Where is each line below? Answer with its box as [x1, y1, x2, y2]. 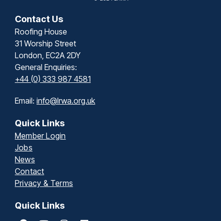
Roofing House [15, 26, 67, 37]
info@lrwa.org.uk [37, 95, 95, 106]
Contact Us [15, 13, 63, 24]
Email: [15, 95, 37, 106]
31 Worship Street [15, 38, 76, 48]
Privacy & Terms [15, 178, 73, 188]
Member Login [15, 130, 66, 141]
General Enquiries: [15, 62, 77, 72]
